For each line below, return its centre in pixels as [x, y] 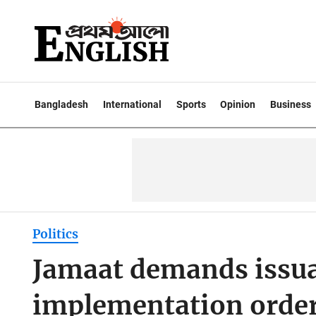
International [132, 104]
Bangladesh [61, 104]
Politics [55, 235]
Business [291, 104]
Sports [191, 104]
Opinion [238, 104]
